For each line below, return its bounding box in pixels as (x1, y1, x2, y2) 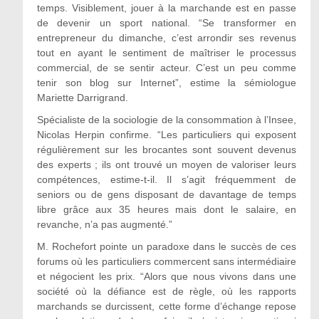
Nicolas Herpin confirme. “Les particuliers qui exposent (36, 129, 297, 140)
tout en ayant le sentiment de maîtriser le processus (36, 47, 297, 58)
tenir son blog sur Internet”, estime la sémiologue (36, 77, 297, 88)
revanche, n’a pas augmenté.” (36, 219, 172, 230)
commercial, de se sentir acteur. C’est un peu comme (36, 62, 297, 73)
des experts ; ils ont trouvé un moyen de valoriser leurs (36, 159, 297, 170)
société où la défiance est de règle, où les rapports (36, 286, 297, 297)
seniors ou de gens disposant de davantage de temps (36, 189, 297, 200)
